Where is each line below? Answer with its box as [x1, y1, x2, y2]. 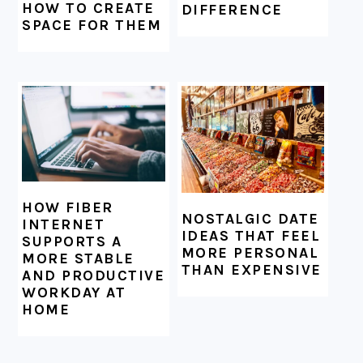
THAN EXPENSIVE [181, 261, 322, 280]
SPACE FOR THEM [22, 16, 162, 35]
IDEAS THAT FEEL [181, 227, 321, 246]
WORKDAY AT [22, 283, 126, 301]
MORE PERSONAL [181, 244, 319, 263]
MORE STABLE [22, 249, 135, 267]
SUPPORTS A [22, 232, 122, 250]
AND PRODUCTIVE [22, 266, 165, 284]
